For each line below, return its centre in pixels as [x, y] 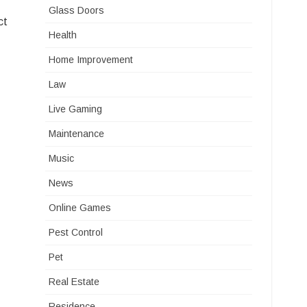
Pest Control [76, 232]
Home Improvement [91, 60]
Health [63, 35]
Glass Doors [77, 10]
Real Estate [74, 282]
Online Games [80, 208]
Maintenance [77, 134]
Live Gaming [76, 109]
